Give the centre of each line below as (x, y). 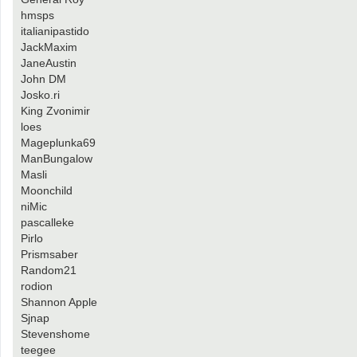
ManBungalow (57, 159)
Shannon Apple (59, 302)
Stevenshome (55, 334)
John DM (43, 79)
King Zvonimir (55, 111)
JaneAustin (49, 63)
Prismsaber (49, 255)
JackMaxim (49, 47)
